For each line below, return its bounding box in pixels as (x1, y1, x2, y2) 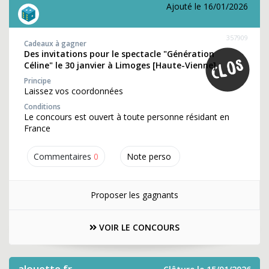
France (24, 122, 50, 134)
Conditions (24, 101, 61, 112)
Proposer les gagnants (90, 189, 178, 201)
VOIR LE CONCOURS (97, 222, 180, 233)
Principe (24, 76, 51, 86)
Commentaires (34, 151, 91, 162)
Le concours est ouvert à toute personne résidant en (24, 111, 229, 122)
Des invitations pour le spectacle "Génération (24, 48, 214, 59)
